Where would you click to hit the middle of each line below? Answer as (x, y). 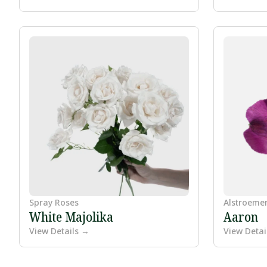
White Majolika (71, 217)
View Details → (59, 231)
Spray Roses (54, 203)
